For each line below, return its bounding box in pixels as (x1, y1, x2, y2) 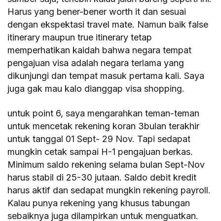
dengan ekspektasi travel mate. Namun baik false (7, 19, 209, 30)
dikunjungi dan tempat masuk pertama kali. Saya (7, 70, 205, 81)
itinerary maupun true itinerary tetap (7, 32, 152, 42)
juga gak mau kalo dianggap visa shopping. (7, 83, 185, 94)
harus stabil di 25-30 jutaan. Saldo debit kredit (7, 172, 197, 183)
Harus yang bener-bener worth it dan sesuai (7, 6, 186, 17)
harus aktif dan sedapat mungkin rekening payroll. (7, 184, 211, 195)
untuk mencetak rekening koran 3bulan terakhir (7, 120, 200, 131)
